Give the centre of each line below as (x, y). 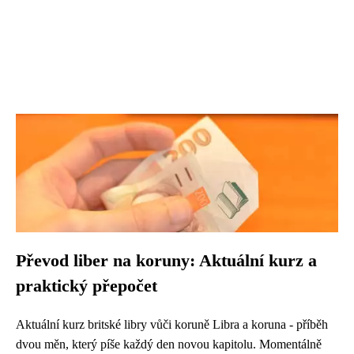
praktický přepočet (87, 286)
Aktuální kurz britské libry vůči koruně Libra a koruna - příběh (172, 324)
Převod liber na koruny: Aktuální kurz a (166, 261)
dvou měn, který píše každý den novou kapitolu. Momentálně (169, 344)
